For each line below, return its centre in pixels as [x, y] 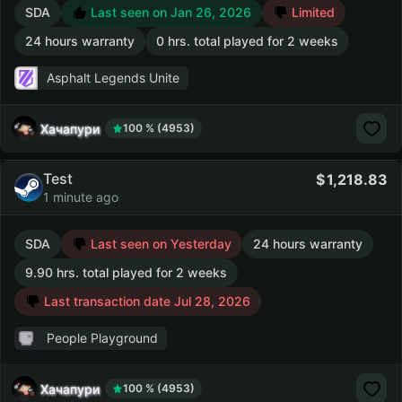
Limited [311, 12]
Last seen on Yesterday [159, 244]
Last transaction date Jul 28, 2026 [145, 301]
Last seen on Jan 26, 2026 [169, 12]
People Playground [102, 338]
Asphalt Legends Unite [113, 78]
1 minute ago [81, 197]
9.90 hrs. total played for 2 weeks [126, 272]
